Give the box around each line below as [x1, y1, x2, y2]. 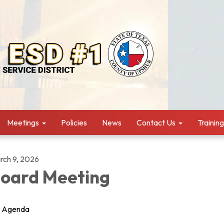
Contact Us [136, 117, 175, 127]
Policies [61, 117, 87, 127]
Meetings [7, 117, 39, 127]
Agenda [1, 204, 29, 214]
